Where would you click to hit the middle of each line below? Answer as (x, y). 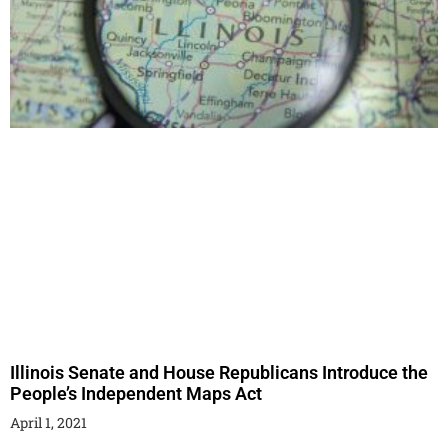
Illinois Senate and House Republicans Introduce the (219, 372)
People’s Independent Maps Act (136, 393)
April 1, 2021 (48, 422)
